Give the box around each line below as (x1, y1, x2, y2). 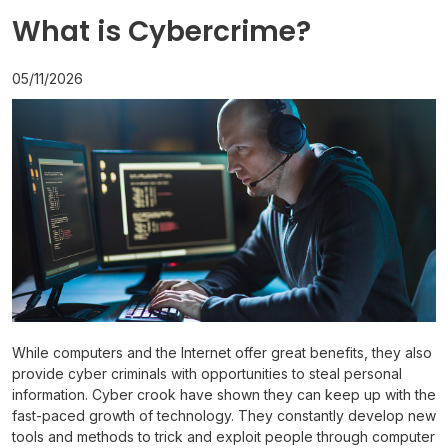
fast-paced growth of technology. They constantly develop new (12, 406, 436, 424)
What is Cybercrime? (12, 12, 311, 51)
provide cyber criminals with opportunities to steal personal (12, 364, 402, 382)
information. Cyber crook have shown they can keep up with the (12, 385, 436, 403)
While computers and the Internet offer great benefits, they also (12, 343, 432, 361)
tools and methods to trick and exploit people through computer (12, 427, 435, 445)
